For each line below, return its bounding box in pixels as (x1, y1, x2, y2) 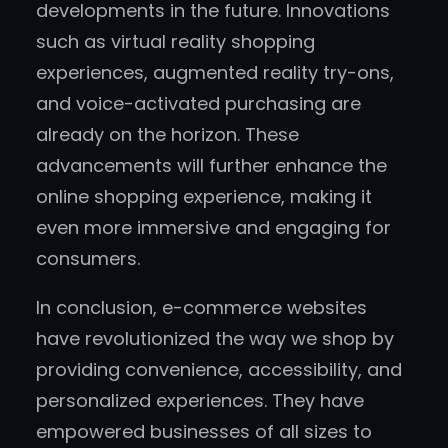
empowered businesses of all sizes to (36, 419, 372, 445)
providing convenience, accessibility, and (36, 357, 402, 383)
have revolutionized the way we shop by (36, 326, 394, 352)
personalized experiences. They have (36, 388, 364, 414)
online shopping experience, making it (36, 184, 372, 210)
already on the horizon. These (36, 122, 299, 148)
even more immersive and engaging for (36, 215, 391, 241)
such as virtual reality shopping (36, 29, 315, 55)
